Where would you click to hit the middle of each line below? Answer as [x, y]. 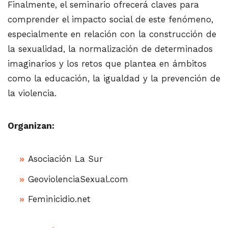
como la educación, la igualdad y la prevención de [114, 79]
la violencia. [32, 93]
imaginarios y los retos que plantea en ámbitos [107, 64]
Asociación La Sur [65, 159]
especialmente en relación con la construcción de [112, 34]
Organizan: [31, 126]
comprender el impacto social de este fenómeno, [110, 20]
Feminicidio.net [59, 199]
